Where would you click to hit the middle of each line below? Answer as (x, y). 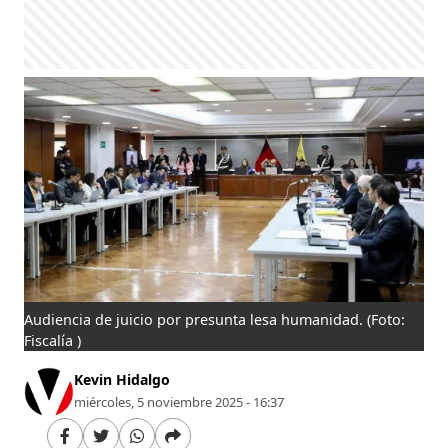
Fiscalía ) (53, 340)
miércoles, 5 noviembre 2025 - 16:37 (179, 401)
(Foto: (386, 319)
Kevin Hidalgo (122, 379)
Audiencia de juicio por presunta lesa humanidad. (196, 319)
